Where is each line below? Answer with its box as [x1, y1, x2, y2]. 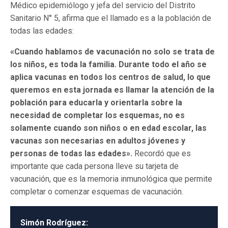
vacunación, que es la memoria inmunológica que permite [10, 174, 212, 184]
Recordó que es [132, 149, 191, 159]
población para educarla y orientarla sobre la [10, 98, 182, 108]
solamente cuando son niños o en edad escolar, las [10, 123, 207, 133]
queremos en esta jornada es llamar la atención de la [10, 85, 214, 95]
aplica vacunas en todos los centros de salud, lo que [10, 72, 211, 82]
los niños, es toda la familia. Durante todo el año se [10, 60, 207, 70]
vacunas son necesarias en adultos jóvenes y [10, 136, 185, 146]
